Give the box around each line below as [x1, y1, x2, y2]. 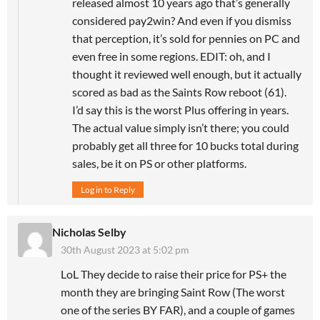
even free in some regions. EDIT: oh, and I [72, 49, 271, 63]
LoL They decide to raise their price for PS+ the [61, 266, 286, 281]
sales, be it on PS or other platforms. [72, 156, 246, 170]
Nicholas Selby [52, 224, 126, 239]
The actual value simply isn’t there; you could [72, 120, 289, 134]
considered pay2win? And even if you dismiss [72, 13, 291, 27]
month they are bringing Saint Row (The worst [61, 284, 285, 299]
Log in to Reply [81, 184, 135, 195]
